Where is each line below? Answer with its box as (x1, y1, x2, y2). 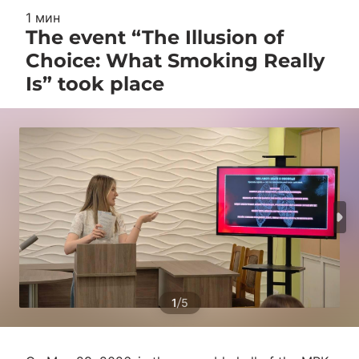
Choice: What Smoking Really (26, 49, 325, 72)
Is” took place (26, 72, 164, 95)
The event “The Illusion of (26, 26, 284, 49)
